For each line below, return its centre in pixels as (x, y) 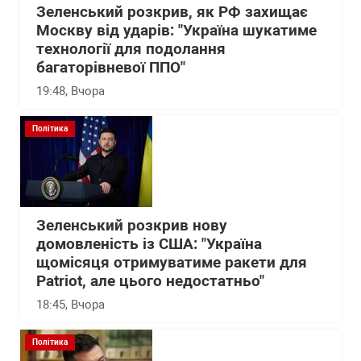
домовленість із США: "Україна (149, 244)
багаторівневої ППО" (111, 68)
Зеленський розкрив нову (132, 226)
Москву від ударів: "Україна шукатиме (176, 31)
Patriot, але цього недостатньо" (150, 281)
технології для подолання (131, 49)
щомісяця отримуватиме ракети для (172, 263)
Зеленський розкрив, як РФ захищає (172, 12)
